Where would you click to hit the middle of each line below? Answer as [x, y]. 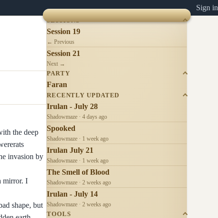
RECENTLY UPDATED [83, 95]
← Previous [61, 42]
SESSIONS [64, 20]
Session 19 [64, 31]
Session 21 [64, 53]
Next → [56, 64]
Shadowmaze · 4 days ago [77, 117]
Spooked [61, 128]
